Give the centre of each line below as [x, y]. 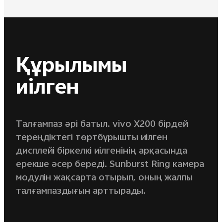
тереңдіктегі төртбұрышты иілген [91, 138]
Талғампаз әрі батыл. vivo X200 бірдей [102, 124]
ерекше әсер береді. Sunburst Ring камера [110, 165]
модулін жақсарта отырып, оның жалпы [104, 178]
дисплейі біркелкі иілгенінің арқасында [101, 151]
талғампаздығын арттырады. [81, 191]
